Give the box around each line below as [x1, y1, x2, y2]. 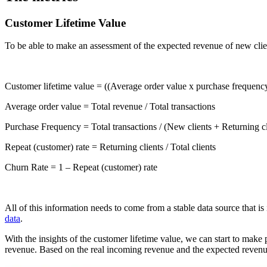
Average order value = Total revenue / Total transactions [5, 101, 215, 112]
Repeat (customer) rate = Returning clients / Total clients [5, 142, 216, 153]
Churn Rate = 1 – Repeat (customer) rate [5, 162, 157, 173]
